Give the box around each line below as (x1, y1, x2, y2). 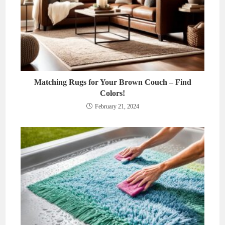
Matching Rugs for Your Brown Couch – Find (34, 78, 191, 87)
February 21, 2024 (94, 103, 139, 110)
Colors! (100, 89, 125, 98)
